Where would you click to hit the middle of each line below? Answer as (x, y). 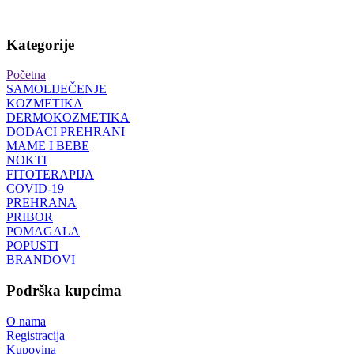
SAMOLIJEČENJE (56, 89)
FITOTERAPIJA (50, 175)
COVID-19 (35, 189)
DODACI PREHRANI (66, 132)
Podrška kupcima (64, 291)
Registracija (36, 335)
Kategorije (40, 44)
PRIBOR (30, 217)
